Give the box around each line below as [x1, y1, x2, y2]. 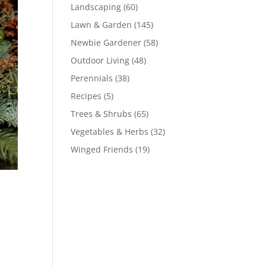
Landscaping [71, 1, 122, 12]
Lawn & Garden [71, 19, 132, 30]
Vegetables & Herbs [71, 126, 149, 137]
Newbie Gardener [71, 37, 142, 48]
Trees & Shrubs [71, 108, 132, 119]
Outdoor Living [71, 55, 130, 66]
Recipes [71, 90, 102, 102]
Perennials [71, 72, 113, 84]
